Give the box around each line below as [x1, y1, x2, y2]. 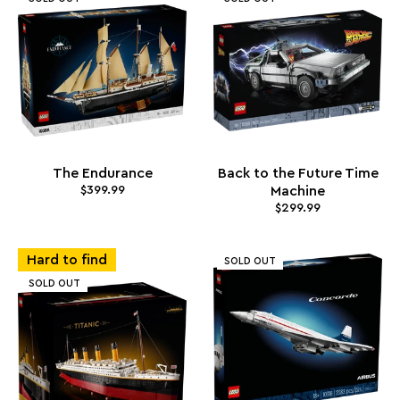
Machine [271, 183, 325, 198]
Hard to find [27, 253, 107, 268]
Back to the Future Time [217, 165, 379, 180]
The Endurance [52, 165, 153, 180]
